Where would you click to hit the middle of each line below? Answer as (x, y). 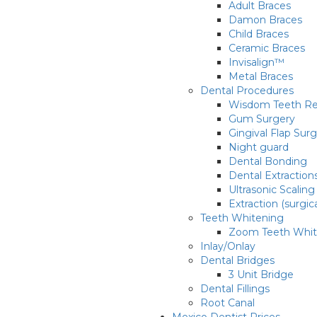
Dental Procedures (247, 91)
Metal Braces (261, 76)
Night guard (259, 147)
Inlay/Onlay (228, 246)
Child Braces (259, 34)
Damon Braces (265, 20)
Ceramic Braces (267, 48)
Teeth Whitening (242, 218)
